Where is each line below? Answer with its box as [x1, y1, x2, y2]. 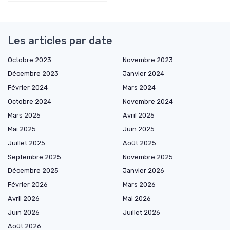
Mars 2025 [8, 111, 41, 119]
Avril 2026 [8, 194, 40, 202]
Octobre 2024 [8, 97, 51, 105]
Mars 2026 [123, 180, 156, 188]
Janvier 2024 [123, 69, 164, 78]
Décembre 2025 [8, 166, 59, 175]
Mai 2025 [8, 125, 36, 133]
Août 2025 [123, 139, 156, 147]
